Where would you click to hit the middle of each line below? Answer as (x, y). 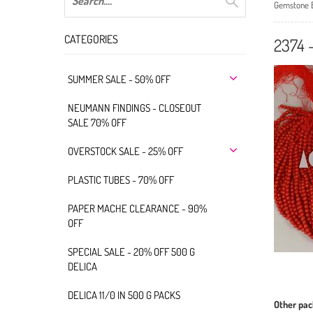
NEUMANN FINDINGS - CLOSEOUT (134, 108)
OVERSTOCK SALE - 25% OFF (125, 151)
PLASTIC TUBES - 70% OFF (121, 180)
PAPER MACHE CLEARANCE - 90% (137, 208)
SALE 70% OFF (97, 122)
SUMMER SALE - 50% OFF (119, 79)
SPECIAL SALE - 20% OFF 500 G (131, 252)
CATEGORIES (91, 39)
